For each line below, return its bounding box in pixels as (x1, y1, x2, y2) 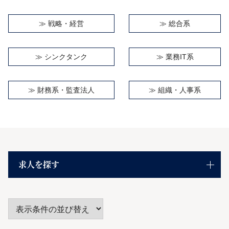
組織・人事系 (158, 85, 201, 94)
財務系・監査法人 (37, 85, 95, 94)
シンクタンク (44, 52, 87, 61)
